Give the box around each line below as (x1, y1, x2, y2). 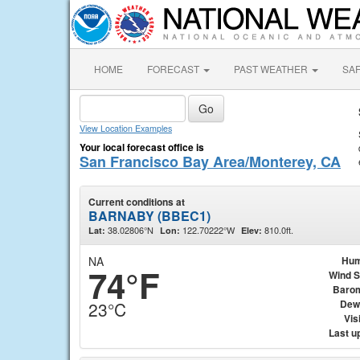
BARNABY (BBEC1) (88, 207, 211, 225)
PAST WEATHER (234, 62, 310, 76)
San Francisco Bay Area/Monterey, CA (80, 151, 341, 172)
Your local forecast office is (80, 140, 204, 154)
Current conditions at (88, 194, 185, 209)
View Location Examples (80, 122, 172, 134)
